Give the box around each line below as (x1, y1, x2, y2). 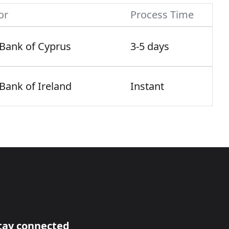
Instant (130, 79, 164, 93)
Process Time (130, 8, 194, 21)
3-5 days (130, 39, 169, 53)
